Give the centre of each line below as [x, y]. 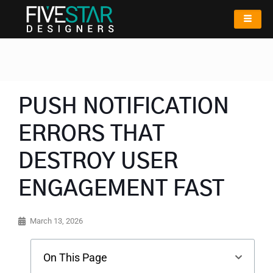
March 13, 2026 [56, 221]
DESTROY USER [98, 162]
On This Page [75, 257]
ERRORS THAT [91, 134]
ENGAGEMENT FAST [121, 189]
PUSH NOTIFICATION [124, 107]
